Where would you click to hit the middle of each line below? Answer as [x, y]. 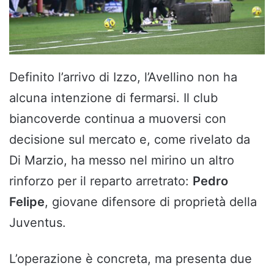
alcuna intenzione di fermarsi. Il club [113, 98]
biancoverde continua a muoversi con [118, 118]
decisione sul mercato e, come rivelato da [130, 139]
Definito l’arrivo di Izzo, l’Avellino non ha [123, 77]
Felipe [27, 202]
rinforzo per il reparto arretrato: [101, 181]
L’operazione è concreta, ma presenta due [131, 258]
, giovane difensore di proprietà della [151, 202]
